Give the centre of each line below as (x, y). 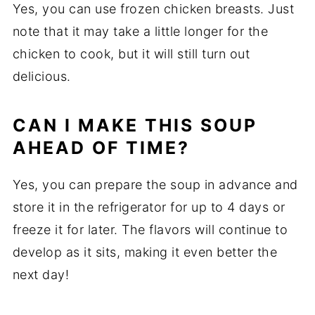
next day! (41, 275)
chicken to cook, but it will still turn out (131, 54)
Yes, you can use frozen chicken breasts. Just (153, 9)
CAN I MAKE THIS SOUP (135, 126)
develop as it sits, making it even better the (145, 252)
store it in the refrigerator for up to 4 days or (149, 207)
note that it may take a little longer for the (140, 32)
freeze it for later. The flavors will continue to (150, 230)
